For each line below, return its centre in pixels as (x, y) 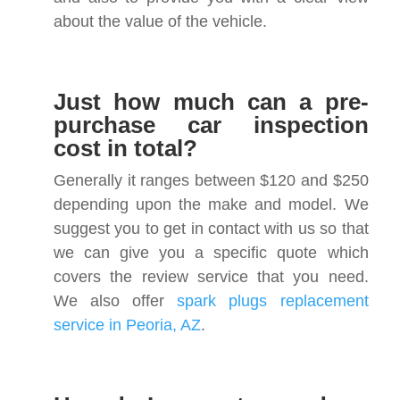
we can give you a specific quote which (211, 252)
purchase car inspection (211, 125)
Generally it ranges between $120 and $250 (211, 180)
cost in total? (125, 148)
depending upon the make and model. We (211, 204)
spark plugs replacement (273, 300)
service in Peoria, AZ (127, 325)
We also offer (116, 300)
